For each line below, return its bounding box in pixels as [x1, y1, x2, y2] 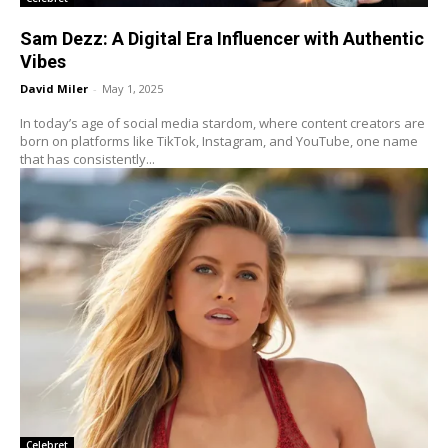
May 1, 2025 [102, 81, 163, 97]
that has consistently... [20, 150, 155, 169]
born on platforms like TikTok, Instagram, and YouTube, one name [20, 132, 418, 151]
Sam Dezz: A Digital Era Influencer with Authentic [20, 28, 424, 50]
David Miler [20, 81, 88, 97]
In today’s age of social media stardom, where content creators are [20, 114, 425, 133]
